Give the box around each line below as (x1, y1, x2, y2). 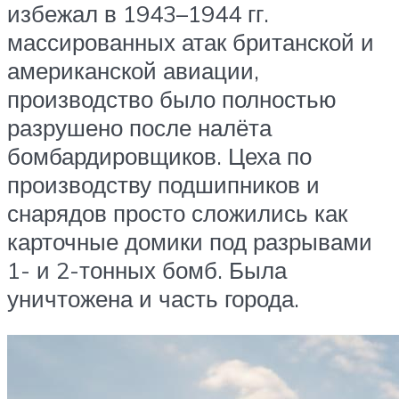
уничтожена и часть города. (7, 283, 299, 313)
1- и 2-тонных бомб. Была (7, 255, 287, 284)
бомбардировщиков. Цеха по (7, 141, 312, 170)
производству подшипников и (7, 169, 320, 199)
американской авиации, (7, 55, 259, 85)
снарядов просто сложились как (7, 198, 347, 227)
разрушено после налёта (7, 112, 272, 142)
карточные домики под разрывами (7, 226, 372, 256)
